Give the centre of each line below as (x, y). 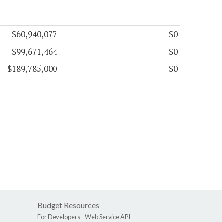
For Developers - (61, 217)
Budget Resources (68, 205)
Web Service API (108, 217)
